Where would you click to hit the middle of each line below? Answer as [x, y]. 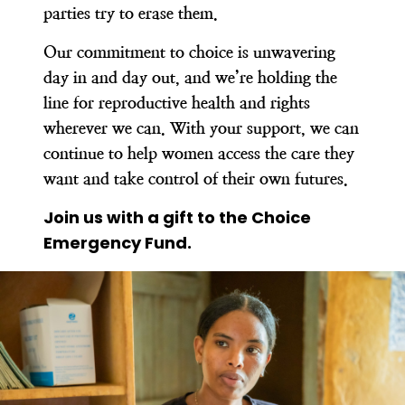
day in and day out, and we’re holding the [190, 77]
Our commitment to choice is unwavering [189, 52]
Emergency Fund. [121, 242]
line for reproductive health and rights [177, 102]
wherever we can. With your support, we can [201, 127]
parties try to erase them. [135, 13]
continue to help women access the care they [199, 153]
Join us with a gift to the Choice [177, 217]
